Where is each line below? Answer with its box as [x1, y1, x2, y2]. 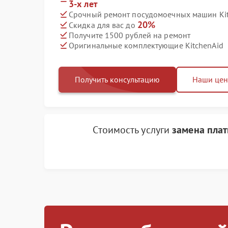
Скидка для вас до [69, 20, 137, 30]
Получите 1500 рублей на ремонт [69, 30, 190, 40]
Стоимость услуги [93, 123, 173, 136]
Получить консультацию [75, 74, 160, 84]
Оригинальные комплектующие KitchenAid [69, 40, 223, 50]
